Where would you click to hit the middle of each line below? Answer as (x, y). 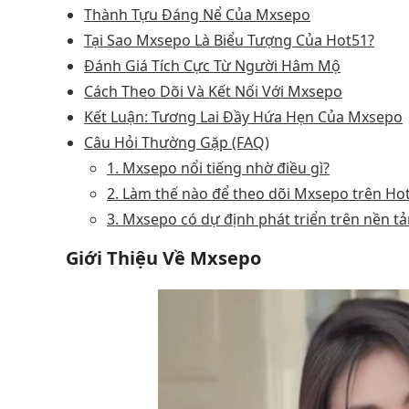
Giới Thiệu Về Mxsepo (163, 257)
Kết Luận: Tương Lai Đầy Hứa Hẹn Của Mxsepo (243, 116)
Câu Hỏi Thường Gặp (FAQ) (177, 142)
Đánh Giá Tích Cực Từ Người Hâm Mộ (212, 65)
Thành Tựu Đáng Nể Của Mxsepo (197, 14)
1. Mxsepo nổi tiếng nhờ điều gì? (218, 168)
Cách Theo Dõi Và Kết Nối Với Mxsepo (213, 91)
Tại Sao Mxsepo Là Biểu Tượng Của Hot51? (229, 40)
